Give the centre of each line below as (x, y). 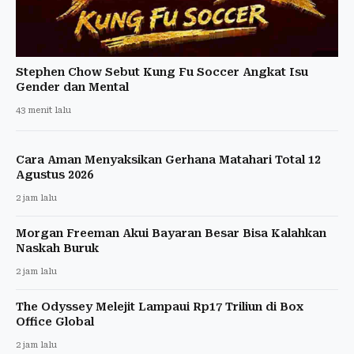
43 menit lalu (43, 110)
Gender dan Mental (72, 87)
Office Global (55, 321)
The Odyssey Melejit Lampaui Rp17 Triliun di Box (160, 306)
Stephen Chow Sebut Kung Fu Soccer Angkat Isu (162, 72)
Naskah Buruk (57, 248)
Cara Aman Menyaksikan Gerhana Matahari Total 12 (168, 159)
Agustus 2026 (55, 174)
